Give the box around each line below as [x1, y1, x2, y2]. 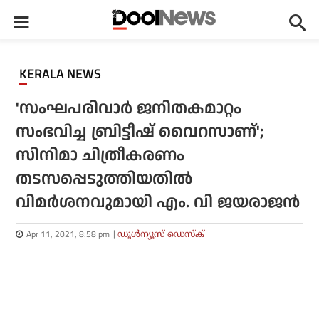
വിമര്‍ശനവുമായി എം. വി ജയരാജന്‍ [16, 191, 300, 214]
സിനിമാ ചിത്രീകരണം [16, 144, 185, 167]
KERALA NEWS [27, 65, 101, 83]
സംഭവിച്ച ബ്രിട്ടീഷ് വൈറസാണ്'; [16, 120, 264, 144]
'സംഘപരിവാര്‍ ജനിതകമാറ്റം [16, 97, 242, 120]
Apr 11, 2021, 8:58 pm [26, 227, 110, 241]
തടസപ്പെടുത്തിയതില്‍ [16, 167, 193, 191]
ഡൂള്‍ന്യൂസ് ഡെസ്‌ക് [117, 229, 205, 239]
